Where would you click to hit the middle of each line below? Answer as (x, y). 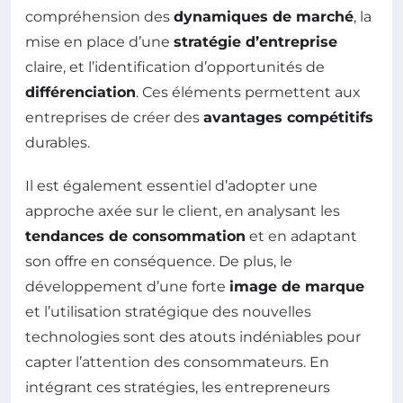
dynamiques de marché (264, 17)
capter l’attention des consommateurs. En (177, 363)
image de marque (297, 287)
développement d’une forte (127, 287)
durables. (58, 143)
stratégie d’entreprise (255, 42)
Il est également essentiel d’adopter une (171, 186)
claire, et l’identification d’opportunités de (175, 67)
